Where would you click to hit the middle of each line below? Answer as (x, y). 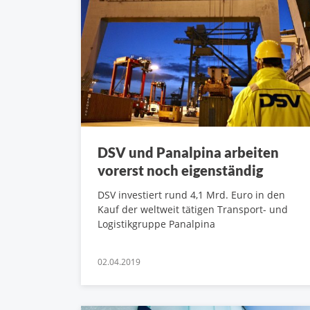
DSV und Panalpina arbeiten (188, 152)
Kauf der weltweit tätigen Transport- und (193, 209)
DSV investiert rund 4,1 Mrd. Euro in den (191, 194)
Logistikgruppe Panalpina (156, 224)
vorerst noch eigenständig (180, 170)
